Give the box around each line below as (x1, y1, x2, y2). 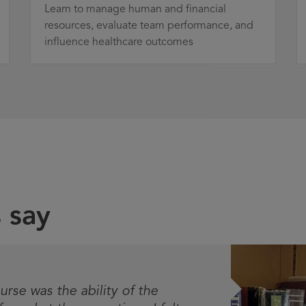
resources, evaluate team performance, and (44, 18, 253, 33)
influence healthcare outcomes (44, 35, 193, 49)
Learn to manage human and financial (44, 2, 226, 16)
